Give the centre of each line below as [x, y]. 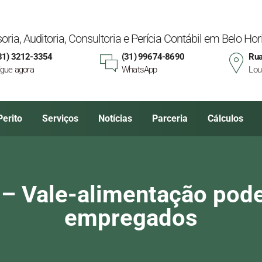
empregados [131, 218]
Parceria [170, 118]
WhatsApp [139, 69]
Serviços [60, 118]
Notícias [115, 118]
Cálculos [225, 118]
